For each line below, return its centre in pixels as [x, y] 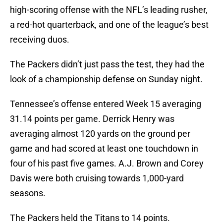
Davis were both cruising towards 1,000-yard [97, 178]
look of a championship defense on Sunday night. [106, 79]
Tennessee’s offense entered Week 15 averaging [106, 104]
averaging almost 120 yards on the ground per [100, 134]
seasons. [28, 193]
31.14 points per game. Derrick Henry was [92, 119]
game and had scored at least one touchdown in [104, 149]
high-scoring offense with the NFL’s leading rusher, [109, 10]
